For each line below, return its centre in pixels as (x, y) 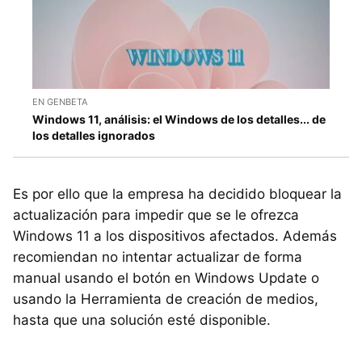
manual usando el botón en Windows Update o (166, 278)
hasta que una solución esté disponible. (142, 320)
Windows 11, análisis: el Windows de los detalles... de (179, 120)
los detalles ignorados (94, 136)
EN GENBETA (60, 102)
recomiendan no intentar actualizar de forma (158, 257)
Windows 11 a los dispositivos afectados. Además (175, 236)
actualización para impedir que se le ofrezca (156, 215)
